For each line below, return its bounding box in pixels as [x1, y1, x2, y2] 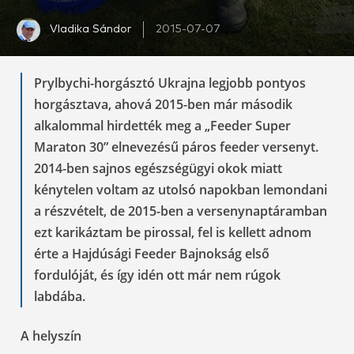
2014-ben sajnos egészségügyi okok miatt [34, 159, 282, 177]
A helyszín [21, 326, 81, 345]
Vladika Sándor [50, 24, 131, 36]
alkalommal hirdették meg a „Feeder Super [34, 116, 291, 134]
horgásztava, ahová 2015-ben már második [34, 95, 292, 113]
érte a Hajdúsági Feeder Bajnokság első [34, 244, 269, 262]
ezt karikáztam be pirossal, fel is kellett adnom [34, 223, 311, 241]
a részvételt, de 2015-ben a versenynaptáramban [34, 201, 327, 220]
